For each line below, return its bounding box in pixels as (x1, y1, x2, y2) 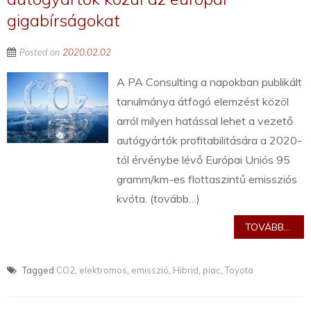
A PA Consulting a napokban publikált (117, 75, 303, 90)
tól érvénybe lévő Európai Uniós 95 (117, 153, 291, 167)
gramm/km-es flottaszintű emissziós (117, 172, 298, 187)
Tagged (20, 264, 56, 276)
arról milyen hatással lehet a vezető (117, 114, 294, 128)
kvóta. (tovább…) (117, 192, 201, 206)
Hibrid (173, 264, 199, 276)
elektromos (79, 264, 127, 276)
